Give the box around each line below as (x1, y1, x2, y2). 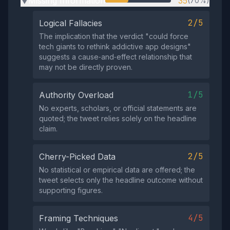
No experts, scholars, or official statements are (39, 104, 197, 112)
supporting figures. (39, 186, 103, 195)
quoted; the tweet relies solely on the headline (39, 114, 197, 123)
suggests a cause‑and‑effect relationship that (39, 52, 192, 61)
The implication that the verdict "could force (39, 32, 188, 41)
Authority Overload (39, 90, 113, 100)
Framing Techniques (39, 213, 118, 223)
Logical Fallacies (39, 18, 102, 28)
